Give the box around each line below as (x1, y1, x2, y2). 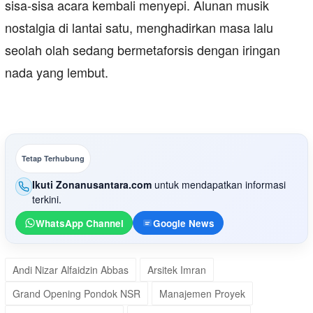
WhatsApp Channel (36, 216, 124, 230)
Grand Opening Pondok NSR (13, 286, 140, 301)
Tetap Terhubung (22, 153, 85, 164)
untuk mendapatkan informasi (152, 177, 286, 192)
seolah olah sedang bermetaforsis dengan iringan (5, 41, 280, 59)
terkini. (32, 192, 62, 207)
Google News (153, 216, 214, 230)
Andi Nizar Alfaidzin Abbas (13, 263, 129, 277)
